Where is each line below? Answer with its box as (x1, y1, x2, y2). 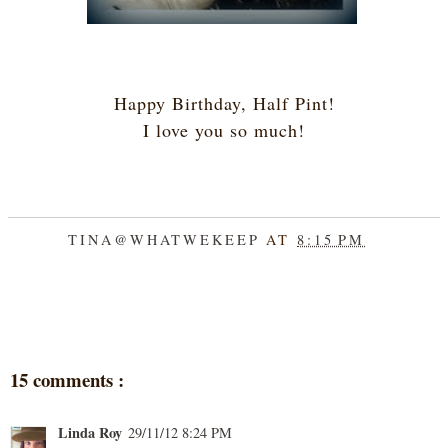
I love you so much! (143, 118, 305, 143)
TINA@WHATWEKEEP (68, 230, 267, 250)
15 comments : (10, 366, 124, 394)
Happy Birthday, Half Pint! (113, 91, 335, 116)
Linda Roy (58, 422, 122, 444)
